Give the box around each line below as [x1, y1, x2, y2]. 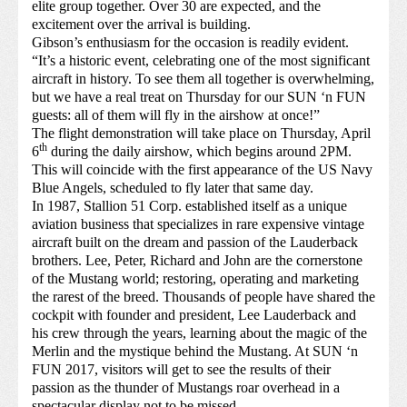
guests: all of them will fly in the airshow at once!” [32, 107, 320, 124]
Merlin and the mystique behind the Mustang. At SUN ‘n [32, 343, 358, 360]
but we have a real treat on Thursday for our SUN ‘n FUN [32, 89, 366, 105]
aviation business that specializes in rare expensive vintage [32, 216, 364, 233]
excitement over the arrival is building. [32, 16, 251, 33]
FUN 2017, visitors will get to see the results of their [32, 362, 331, 378]
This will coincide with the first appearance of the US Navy [32, 162, 372, 178]
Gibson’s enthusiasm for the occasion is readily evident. [32, 35, 349, 51]
